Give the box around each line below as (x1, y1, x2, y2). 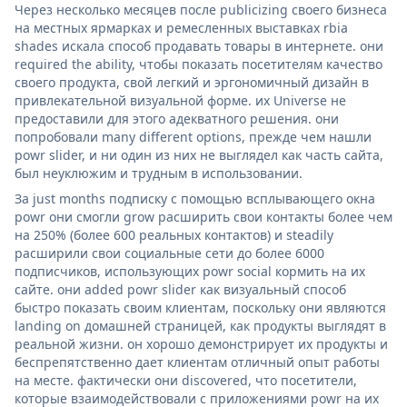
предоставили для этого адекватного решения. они (15, 109, 339, 127)
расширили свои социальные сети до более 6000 (15, 243, 324, 262)
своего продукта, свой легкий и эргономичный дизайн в (15, 73, 369, 91)
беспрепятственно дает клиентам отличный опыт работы (15, 352, 380, 371)
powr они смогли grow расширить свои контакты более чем (15, 207, 392, 225)
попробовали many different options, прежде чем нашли (15, 127, 372, 145)
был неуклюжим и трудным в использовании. (15, 164, 303, 182)
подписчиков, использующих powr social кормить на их (15, 262, 365, 280)
